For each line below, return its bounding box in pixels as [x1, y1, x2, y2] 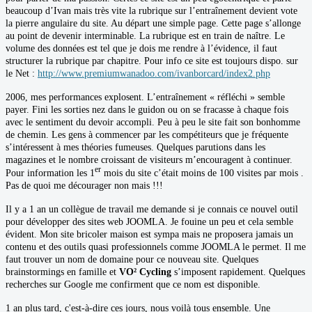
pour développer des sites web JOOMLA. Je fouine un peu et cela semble [6, 217, 293, 228]
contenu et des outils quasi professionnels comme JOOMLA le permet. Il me [6, 242, 306, 253]
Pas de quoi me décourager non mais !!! [6, 180, 163, 192]
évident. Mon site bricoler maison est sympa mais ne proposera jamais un [6, 229, 293, 240]
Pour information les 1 [6, 168, 95, 179]
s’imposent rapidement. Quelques [171, 267, 305, 278]
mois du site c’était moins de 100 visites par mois [101, 168, 301, 179]
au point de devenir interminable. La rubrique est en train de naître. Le [6, 30, 285, 41]
